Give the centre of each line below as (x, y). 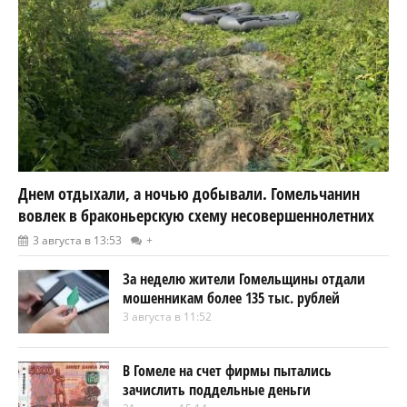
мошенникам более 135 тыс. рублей (231, 298)
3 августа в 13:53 (77, 241)
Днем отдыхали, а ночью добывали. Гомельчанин (189, 194)
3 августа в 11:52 (167, 317)
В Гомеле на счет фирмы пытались (227, 371)
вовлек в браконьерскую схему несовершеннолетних (196, 216)
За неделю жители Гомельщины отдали (244, 279)
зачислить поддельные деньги (217, 390)
